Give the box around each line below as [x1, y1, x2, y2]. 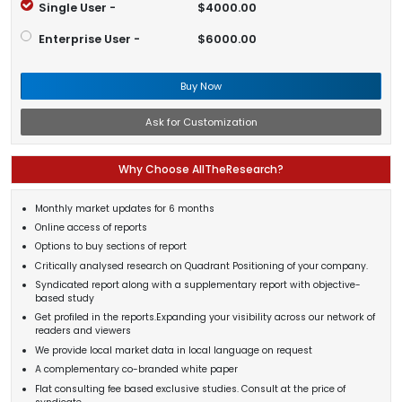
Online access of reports [34, 220, 147, 234]
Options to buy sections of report [34, 240, 187, 254]
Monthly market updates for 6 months [34, 201, 214, 215]
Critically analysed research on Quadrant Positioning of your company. [34, 258, 368, 273]
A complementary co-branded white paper [34, 363, 238, 377]
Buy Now [180, 79, 222, 94]
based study [34, 292, 94, 306]
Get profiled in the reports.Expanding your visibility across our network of [34, 310, 375, 325]
